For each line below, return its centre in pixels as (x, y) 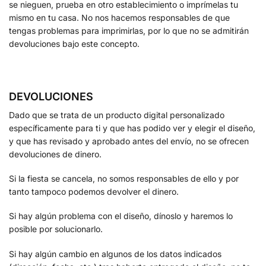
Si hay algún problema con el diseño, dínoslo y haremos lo (121, 216)
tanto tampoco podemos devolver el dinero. (94, 192)
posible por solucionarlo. (56, 229)
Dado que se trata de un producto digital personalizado (117, 115)
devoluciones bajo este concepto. (74, 43)
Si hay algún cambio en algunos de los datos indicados (115, 254)
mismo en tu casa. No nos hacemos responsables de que (119, 17)
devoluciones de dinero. (55, 154)
